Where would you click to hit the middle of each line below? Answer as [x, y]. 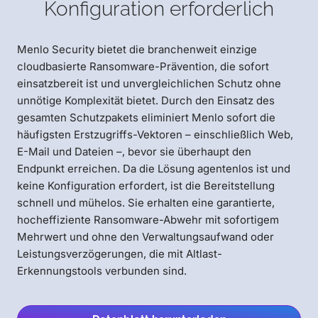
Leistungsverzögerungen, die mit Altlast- [120, 254]
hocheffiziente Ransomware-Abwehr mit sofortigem [148, 220]
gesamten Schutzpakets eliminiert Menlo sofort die [146, 118]
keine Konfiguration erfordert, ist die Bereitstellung [146, 186]
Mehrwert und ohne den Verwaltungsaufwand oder [146, 237]
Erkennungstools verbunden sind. [102, 271]
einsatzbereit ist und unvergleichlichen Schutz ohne [149, 84]
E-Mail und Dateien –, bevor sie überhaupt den [134, 152]
